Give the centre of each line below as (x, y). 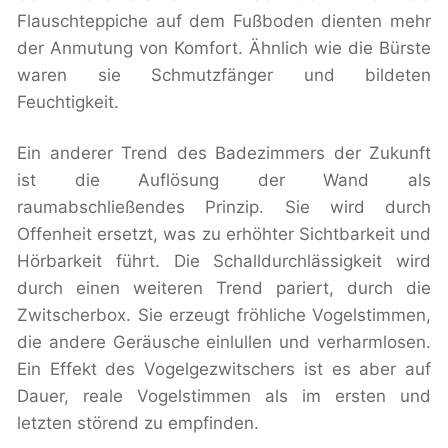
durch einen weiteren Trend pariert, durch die (224, 288)
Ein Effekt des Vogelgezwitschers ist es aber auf (224, 369)
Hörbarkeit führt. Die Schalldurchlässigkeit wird (224, 261)
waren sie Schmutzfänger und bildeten (224, 75)
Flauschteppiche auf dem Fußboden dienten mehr (224, 21)
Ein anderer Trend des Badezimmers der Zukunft (224, 153)
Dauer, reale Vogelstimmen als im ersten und (224, 396)
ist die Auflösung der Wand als (224, 180)
